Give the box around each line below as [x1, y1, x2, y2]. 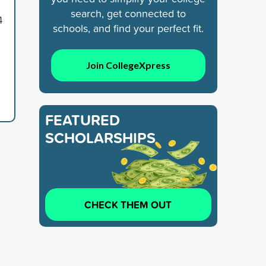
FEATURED [45, 109, 120, 131]
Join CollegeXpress [85, 59, 170, 71]
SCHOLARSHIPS [45, 126, 156, 148]
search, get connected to [71, 5, 186, 21]
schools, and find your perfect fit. [53, 20, 204, 36]
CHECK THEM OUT [84, 197, 172, 212]
